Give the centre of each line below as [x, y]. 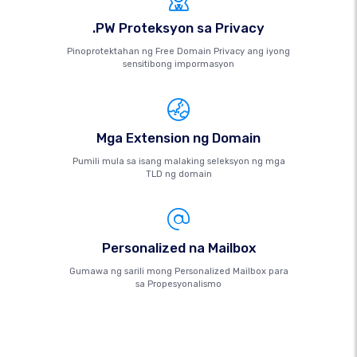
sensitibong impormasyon [178, 64]
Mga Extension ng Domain [178, 138]
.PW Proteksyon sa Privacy [178, 28]
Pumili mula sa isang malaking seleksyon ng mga [178, 161]
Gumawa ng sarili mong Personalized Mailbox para [178, 271]
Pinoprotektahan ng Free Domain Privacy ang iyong [178, 51]
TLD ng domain [178, 174]
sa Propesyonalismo [178, 284]
